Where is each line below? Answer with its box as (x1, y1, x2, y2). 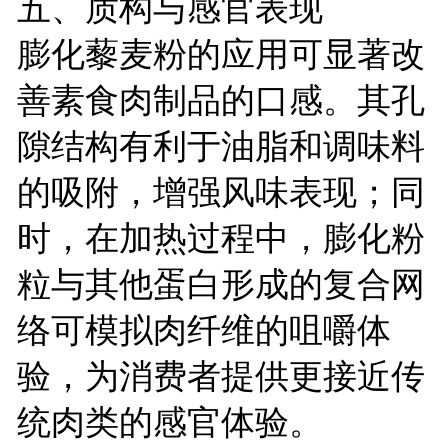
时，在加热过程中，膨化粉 (16, 218, 425, 257)
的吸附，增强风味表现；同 (16, 172, 425, 211)
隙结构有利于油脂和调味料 (16, 126, 425, 165)
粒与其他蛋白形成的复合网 (16, 264, 425, 303)
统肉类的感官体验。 (16, 402, 323, 441)
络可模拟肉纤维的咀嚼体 (16, 310, 391, 349)
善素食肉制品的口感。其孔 (16, 80, 425, 119)
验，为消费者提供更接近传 (16, 356, 425, 395)
